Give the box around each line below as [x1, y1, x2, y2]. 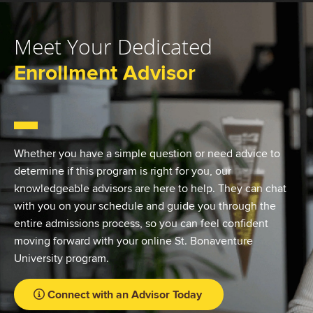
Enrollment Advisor [14, 61, 196, 86]
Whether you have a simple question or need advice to [14, 147, 280, 161]
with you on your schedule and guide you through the [14, 199, 276, 213]
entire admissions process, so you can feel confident [14, 217, 268, 231]
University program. [14, 252, 109, 265]
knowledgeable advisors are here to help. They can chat [14, 182, 286, 196]
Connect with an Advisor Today [48, 288, 202, 302]
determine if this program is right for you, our [14, 164, 231, 178]
